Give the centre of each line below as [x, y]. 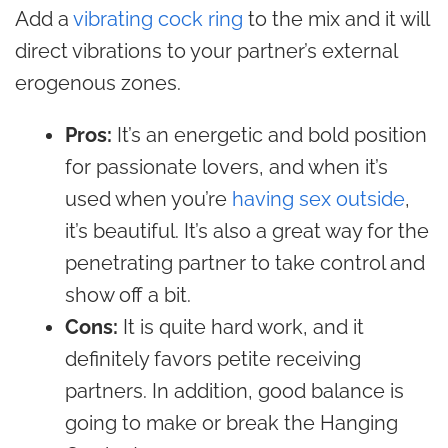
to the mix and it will [336, 19]
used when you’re [148, 199]
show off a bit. [128, 295]
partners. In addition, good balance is [234, 391]
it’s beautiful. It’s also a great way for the [247, 231]
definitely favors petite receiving [213, 359]
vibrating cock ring [158, 19]
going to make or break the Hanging [231, 423]
